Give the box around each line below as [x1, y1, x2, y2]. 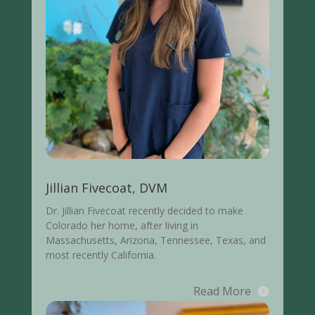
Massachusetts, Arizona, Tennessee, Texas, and [45, 233, 266, 247]
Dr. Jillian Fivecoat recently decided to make [45, 204, 243, 218]
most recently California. [45, 248, 156, 262]
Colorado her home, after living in [45, 219, 198, 233]
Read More [193, 283, 252, 300]
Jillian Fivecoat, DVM [45, 179, 167, 197]
